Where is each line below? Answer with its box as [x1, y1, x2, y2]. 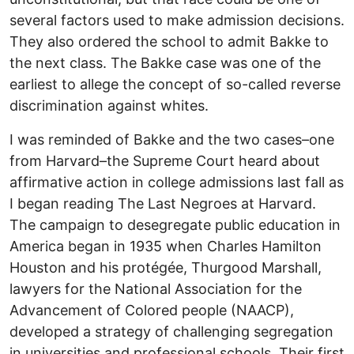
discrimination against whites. [9, 96, 209, 114]
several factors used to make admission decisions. [9, 11, 345, 28]
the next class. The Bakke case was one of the [9, 54, 321, 71]
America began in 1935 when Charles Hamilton [9, 237, 322, 254]
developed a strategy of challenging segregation [9, 322, 333, 340]
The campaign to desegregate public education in [9, 216, 341, 233]
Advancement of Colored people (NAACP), [9, 301, 294, 318]
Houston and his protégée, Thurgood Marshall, [9, 258, 322, 276]
